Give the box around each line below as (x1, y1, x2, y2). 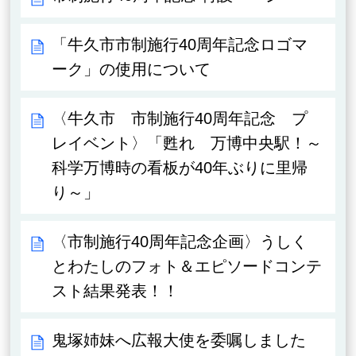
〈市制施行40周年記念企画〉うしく (52, 232, 308, 250)
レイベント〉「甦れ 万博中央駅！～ (52, 133, 323, 152)
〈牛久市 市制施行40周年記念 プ (52, 109, 308, 127)
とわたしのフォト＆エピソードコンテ (52, 257, 323, 275)
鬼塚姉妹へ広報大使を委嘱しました (52, 331, 307, 349)
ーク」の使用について (52, 60, 211, 79)
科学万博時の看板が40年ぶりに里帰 (52, 158, 308, 176)
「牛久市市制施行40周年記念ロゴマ (52, 36, 308, 54)
